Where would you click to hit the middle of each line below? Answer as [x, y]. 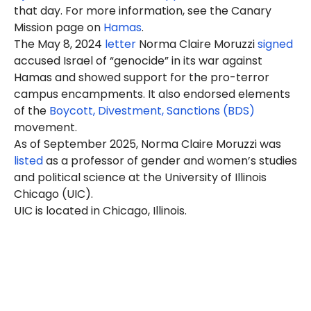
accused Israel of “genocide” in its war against [138, 61]
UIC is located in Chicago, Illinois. [100, 211]
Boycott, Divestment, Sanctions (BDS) [152, 111]
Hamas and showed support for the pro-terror [142, 77]
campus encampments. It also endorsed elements [152, 94]
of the [32, 111]
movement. [45, 127]
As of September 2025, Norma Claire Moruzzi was [148, 144]
